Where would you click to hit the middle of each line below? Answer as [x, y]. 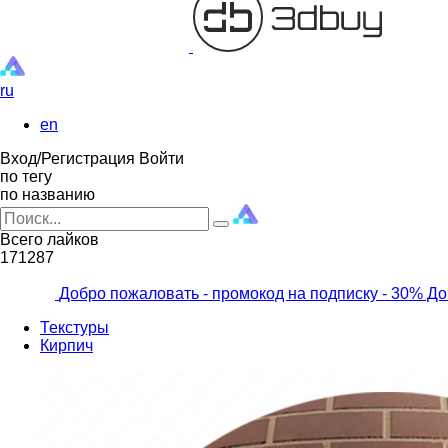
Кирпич [66, 345]
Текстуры [74, 327]
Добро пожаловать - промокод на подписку [218, 293]
